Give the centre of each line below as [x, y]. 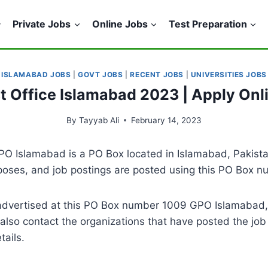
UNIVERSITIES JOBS [229, 74]
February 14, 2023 [166, 120]
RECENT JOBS [157, 74]
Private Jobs [42, 24]
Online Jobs [120, 24]
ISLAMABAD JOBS [36, 74]
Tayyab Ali [99, 120]
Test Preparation [208, 24]
